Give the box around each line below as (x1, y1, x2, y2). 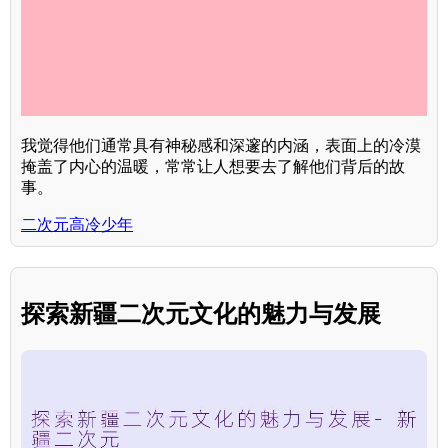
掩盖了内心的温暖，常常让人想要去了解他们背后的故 (21, 158, 405, 176)
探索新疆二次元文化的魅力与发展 (21, 299, 381, 327)
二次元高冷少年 (21, 216, 133, 234)
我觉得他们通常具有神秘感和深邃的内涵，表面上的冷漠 (21, 137, 421, 155)
